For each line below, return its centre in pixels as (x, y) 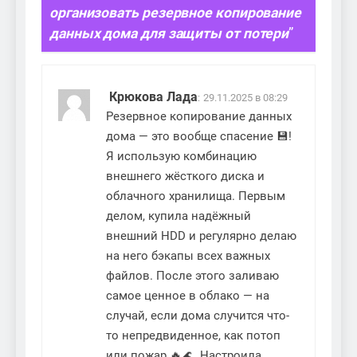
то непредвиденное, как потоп (193, 336)
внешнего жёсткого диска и (185, 177)
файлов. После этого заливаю (192, 276)
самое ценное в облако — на (188, 296)
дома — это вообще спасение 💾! (199, 137)
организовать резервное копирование (176, 12)
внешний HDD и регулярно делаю (201, 236)
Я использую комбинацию (181, 157)
